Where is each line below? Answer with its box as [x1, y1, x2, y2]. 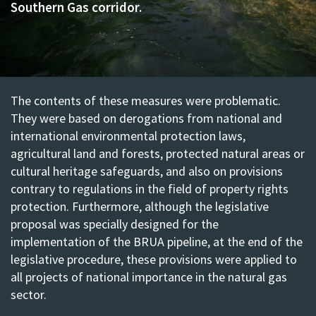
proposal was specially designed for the [11, 215, 219, 232]
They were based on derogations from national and [11, 109, 282, 126]
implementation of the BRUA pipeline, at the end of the [11, 233, 303, 250]
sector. [11, 286, 47, 303]
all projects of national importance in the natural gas [11, 268, 287, 285]
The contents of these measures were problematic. [11, 92, 281, 109]
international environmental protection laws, [11, 127, 245, 144]
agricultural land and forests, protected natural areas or [11, 145, 305, 162]
